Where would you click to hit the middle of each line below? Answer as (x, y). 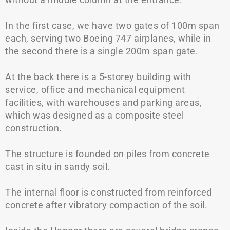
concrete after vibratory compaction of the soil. (106, 205)
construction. (34, 128)
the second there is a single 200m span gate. (102, 51)
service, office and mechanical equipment (95, 90)
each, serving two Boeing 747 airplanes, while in (108, 38)
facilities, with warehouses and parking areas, (103, 102)
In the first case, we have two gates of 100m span (112, 25)
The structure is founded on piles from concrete (108, 154)
